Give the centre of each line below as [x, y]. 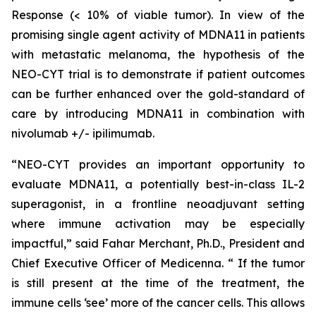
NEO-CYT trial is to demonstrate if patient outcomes [158, 74]
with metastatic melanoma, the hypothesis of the [158, 54]
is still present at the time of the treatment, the [158, 283]
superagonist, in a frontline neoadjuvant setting [158, 204]
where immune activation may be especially [158, 224]
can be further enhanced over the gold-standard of [158, 94]
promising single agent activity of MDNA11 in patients [158, 35]
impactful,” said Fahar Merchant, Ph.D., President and [158, 243]
